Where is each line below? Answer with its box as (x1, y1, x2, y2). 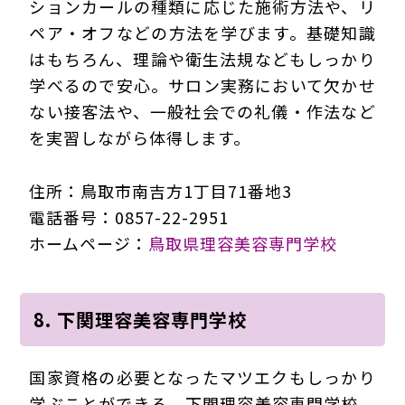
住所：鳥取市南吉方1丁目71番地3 (29, 178, 293, 202)
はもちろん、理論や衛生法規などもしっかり (29, 46, 376, 71)
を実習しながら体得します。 (29, 125, 251, 149)
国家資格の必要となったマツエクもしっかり (29, 364, 376, 389)
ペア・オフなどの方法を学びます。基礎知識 (29, 20, 376, 44)
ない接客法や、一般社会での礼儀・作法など (29, 99, 376, 123)
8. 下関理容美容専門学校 (33, 306, 248, 333)
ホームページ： (29, 231, 149, 255)
